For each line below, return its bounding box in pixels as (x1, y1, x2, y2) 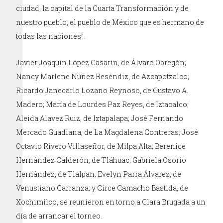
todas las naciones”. (16, 31, 86, 41)
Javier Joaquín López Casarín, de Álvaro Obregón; (16, 57, 187, 67)
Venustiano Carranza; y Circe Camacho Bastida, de (16, 183, 189, 193)
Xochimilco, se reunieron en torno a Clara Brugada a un (16, 197, 206, 207)
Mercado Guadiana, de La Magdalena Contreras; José (16, 127, 199, 137)
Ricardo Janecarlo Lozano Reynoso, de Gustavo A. (16, 85, 189, 95)
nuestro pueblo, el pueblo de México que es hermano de (16, 17, 205, 27)
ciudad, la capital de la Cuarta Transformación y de (16, 3, 189, 13)
